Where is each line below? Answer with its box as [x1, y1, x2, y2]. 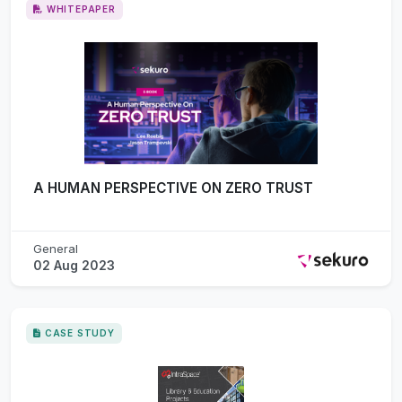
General [33, 240, 78, 256]
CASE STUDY [44, 327, 115, 338]
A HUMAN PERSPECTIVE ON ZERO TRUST [33, 179, 313, 197]
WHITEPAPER [46, 3, 116, 14]
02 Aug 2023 [33, 257, 115, 273]
